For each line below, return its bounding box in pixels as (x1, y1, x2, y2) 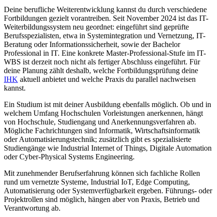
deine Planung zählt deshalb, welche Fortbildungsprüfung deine (4, 66, 198, 75)
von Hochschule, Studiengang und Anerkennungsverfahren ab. (4, 118, 196, 126)
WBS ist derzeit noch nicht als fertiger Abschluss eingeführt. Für (4, 58, 200, 66)
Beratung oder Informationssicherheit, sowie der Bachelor (4, 40, 180, 49)
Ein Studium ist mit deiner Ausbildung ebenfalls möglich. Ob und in (4, 100, 211, 109)
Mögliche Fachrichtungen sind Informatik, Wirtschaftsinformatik (4, 126, 200, 135)
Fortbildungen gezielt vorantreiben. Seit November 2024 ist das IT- (4, 14, 208, 23)
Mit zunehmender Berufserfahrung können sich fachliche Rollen (4, 169, 200, 178)
